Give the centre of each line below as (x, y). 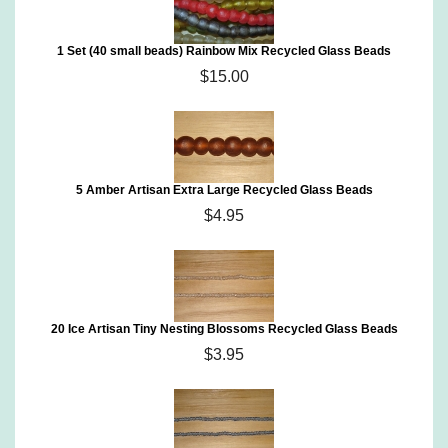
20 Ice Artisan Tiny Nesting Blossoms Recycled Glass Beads (224, 329)
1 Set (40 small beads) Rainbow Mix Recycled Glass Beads (224, 51)
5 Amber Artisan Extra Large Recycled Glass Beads (224, 190)
